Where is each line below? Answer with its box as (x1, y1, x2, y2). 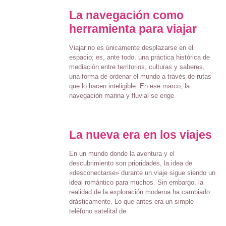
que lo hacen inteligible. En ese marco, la (69, 82, 190, 90)
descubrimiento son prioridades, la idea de (69, 159, 192, 167)
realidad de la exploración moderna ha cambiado (69, 188, 210, 196)
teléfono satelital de (69, 207, 126, 215)
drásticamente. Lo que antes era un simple (69, 198, 194, 206)
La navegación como (69, 9, 184, 22)
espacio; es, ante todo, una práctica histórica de (69, 53, 210, 62)
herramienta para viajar (69, 22, 197, 36)
